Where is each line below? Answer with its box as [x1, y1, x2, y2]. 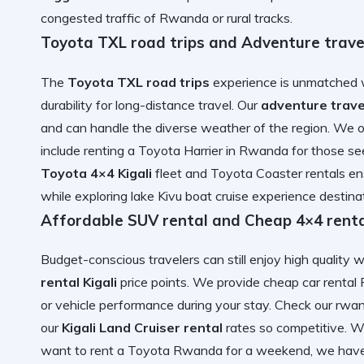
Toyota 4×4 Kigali [41, 164, 152, 181]
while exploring [41, 187, 131, 204]
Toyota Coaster [210, 164, 302, 181]
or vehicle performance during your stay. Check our [41, 297, 336, 314]
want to [41, 342, 90, 359]
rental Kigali [41, 274, 117, 291]
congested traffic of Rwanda [41, 9, 209, 26]
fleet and [152, 164, 210, 181]
